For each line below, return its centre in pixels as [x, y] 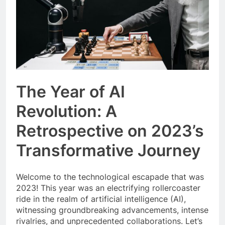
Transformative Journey [108, 151]
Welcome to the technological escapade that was [110, 177]
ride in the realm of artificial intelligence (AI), [101, 199]
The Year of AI [71, 92]
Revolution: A [67, 111]
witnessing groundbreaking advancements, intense [112, 210]
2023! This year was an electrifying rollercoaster [108, 188]
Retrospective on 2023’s [110, 131]
